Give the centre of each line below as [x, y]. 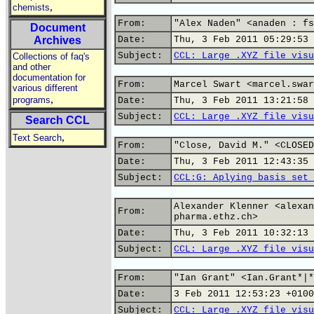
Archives [57, 40]
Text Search [37, 138]
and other [32, 67]
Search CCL [57, 120]
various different [45, 88]
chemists [31, 7]
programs [32, 100]
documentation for [49, 77]
